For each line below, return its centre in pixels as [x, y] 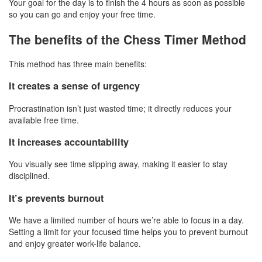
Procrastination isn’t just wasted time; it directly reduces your [120, 108]
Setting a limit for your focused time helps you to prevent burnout [128, 232]
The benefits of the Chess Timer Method [127, 39]
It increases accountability [69, 142]
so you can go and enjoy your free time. [82, 14]
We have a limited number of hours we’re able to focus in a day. [126, 220]
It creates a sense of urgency [74, 86]
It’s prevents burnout [56, 198]
